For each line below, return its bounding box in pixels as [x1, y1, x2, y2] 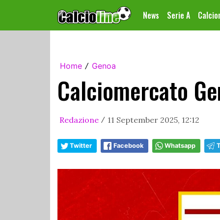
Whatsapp [165, 142, 195, 149]
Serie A [167, 9, 190, 21]
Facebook [113, 142, 143, 149]
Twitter [70, 142, 92, 149]
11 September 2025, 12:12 [108, 115, 199, 125]
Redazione [59, 115, 99, 125]
